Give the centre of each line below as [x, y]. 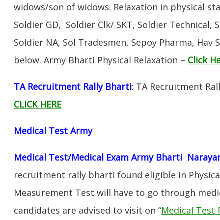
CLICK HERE [38, 104]
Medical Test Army [53, 130]
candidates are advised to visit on [86, 210]
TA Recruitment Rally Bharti [73, 86]
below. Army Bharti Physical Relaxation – [101, 60]
